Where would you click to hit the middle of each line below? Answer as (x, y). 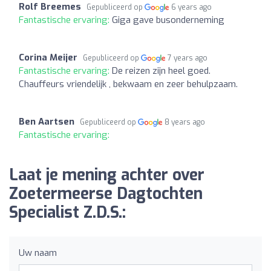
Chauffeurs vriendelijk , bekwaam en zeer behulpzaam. (128, 84)
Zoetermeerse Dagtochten (106, 194)
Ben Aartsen (47, 121)
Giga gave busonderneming (168, 20)
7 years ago (188, 58)
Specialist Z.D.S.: (67, 212)
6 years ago (192, 7)
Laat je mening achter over (107, 175)
